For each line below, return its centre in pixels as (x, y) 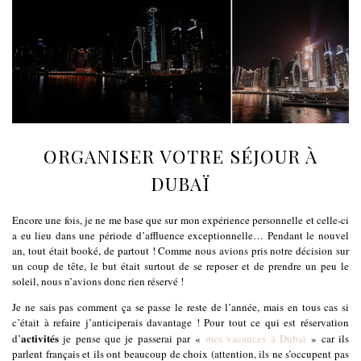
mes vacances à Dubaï (255, 339)
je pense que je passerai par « (132, 339)
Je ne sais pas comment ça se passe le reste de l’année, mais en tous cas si (180, 307)
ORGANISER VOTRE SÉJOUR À (180, 156)
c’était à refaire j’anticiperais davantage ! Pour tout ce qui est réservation (180, 323)
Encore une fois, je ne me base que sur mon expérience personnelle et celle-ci (180, 220)
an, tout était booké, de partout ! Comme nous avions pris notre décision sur (180, 251)
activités (40, 338)
